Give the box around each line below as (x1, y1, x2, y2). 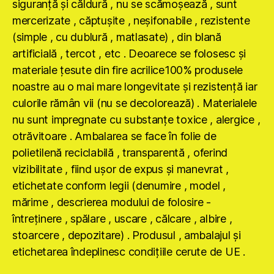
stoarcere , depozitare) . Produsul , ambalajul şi (12, 228, 241, 242)
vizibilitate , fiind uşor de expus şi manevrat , (12, 162, 229, 176)
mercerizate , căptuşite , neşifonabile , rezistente (12, 13, 250, 27)
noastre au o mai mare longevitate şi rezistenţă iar (12, 80, 257, 93)
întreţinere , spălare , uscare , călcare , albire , (12, 212, 232, 225)
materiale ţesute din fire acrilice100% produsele (12, 63, 243, 76)
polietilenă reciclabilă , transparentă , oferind (12, 146, 228, 159)
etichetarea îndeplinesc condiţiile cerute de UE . (12, 245, 245, 258)
